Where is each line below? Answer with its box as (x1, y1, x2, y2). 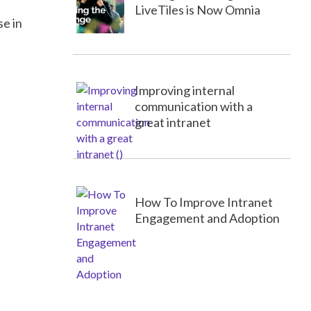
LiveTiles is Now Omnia (134, 2, 260, 18)
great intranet (134, 114, 213, 130)
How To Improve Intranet (134, 194, 273, 210)
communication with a (134, 98, 253, 114)
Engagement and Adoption (134, 210, 282, 226)
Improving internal (134, 82, 235, 98)
